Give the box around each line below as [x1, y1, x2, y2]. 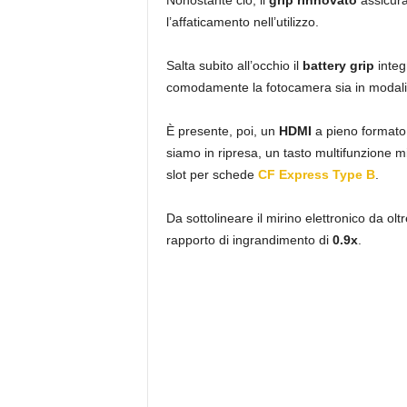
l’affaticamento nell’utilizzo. [165, 14, 319, 29]
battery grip [302, 57, 378, 73]
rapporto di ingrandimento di [165, 232, 333, 247]
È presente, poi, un [165, 123, 279, 138]
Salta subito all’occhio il [165, 57, 303, 73]
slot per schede [165, 166, 258, 182]
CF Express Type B [257, 166, 375, 182]
